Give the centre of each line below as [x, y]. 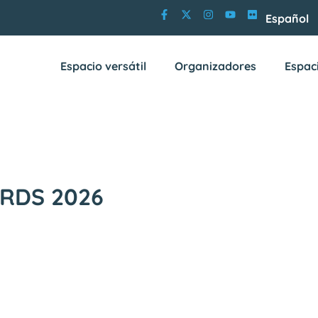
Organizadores [215, 66]
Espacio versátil [103, 66]
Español [287, 18]
